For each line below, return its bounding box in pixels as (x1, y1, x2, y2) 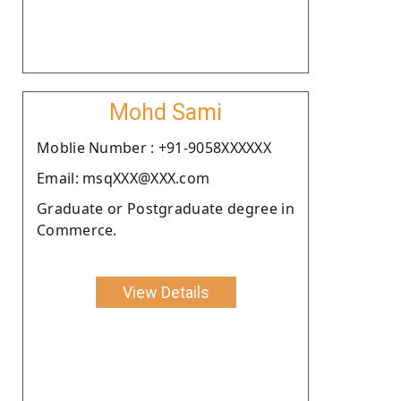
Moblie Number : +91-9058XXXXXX (37, 137, 271, 158)
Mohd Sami (109, 98, 222, 125)
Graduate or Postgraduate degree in (37, 198, 294, 218)
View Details (122, 282, 209, 302)
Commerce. (37, 219, 117, 240)
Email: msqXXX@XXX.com (37, 167, 210, 188)
